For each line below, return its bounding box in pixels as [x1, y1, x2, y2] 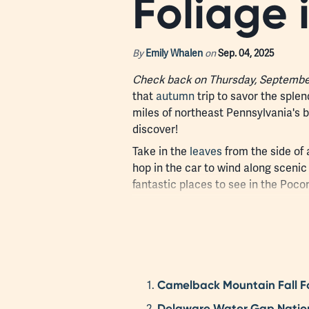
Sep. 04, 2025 [218, 46, 275, 59]
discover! [132, 121, 178, 137]
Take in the [132, 143, 190, 159]
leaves [190, 143, 222, 159]
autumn [156, 88, 195, 103]
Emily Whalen [146, 46, 203, 59]
